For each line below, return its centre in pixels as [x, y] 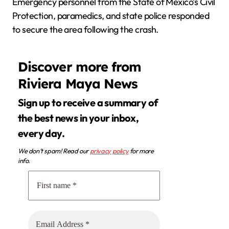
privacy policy [109, 151]
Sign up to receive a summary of [21, 103]
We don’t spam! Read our [54, 151]
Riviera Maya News [78, 83]
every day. [41, 133]
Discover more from [80, 66]
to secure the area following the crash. [85, 29]
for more [141, 151]
